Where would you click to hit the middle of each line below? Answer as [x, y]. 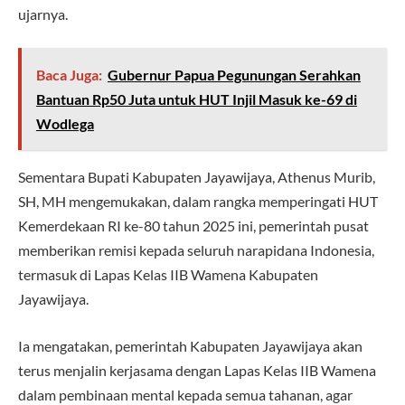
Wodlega [65, 124]
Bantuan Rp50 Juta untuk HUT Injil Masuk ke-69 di [196, 99]
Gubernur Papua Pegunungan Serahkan [234, 75]
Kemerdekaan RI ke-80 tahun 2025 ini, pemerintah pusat [193, 226]
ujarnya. [43, 14]
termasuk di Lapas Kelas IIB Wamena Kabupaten [168, 275]
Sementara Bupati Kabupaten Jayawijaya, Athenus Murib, [197, 177]
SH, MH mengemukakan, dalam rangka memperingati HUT [198, 202]
